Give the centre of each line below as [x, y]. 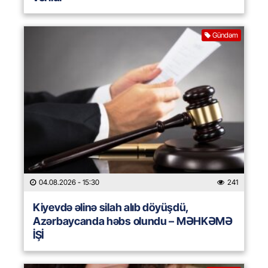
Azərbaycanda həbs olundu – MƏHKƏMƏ [133, 221]
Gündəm [225, 35]
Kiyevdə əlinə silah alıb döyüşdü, [111, 208]
